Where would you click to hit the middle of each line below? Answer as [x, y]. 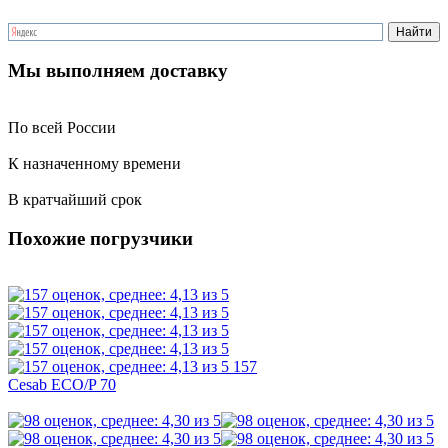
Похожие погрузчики [100, 238]
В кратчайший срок [75, 199]
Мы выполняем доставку [118, 71]
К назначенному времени [94, 163]
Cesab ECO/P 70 [62, 385]
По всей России [62, 127]
